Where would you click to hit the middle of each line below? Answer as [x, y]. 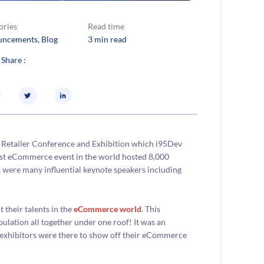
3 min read [107, 39]
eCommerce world [108, 209]
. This [151, 209]
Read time [106, 26]
